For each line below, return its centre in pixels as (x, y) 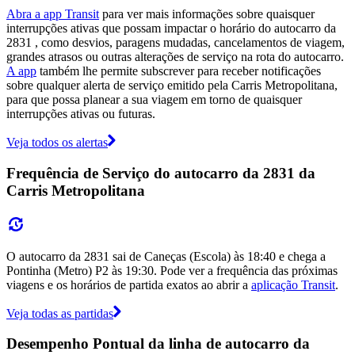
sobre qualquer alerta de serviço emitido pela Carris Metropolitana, (172, 86)
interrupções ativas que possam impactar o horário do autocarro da (171, 29)
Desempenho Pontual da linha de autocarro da (158, 344)
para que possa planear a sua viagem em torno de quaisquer (154, 100)
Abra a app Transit (53, 14)
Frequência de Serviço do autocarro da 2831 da (161, 173)
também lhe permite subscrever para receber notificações (179, 71)
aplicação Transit (293, 284)
